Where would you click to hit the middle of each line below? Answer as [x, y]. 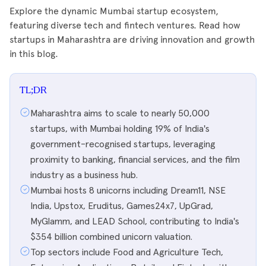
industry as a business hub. [84, 175]
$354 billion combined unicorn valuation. [111, 237]
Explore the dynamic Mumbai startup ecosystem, [114, 11]
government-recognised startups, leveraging [123, 144]
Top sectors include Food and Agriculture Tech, [127, 252]
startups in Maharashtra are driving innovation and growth [132, 39]
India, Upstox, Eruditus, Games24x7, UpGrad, [122, 206]
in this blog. [34, 54]
